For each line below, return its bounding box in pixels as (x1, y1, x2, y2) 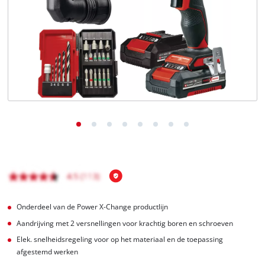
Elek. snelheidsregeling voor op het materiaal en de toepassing (17, 235, 224, 244)
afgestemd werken (17, 247, 79, 257)
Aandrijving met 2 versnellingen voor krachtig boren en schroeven (17, 218, 234, 228)
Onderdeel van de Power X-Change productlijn (17, 202, 169, 211)
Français (37, 22, 60, 30)
